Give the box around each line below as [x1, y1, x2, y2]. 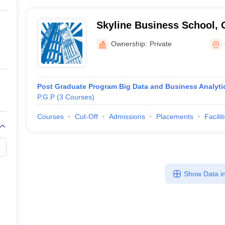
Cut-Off [74, 113, 98, 121]
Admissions [108, 113, 145, 121]
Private [149, 39, 172, 48]
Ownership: [110, 39, 147, 48]
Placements [156, 113, 193, 121]
